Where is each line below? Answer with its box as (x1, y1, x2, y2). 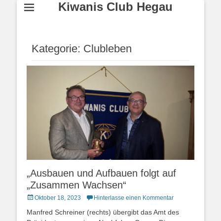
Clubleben (83, 42, 132, 55)
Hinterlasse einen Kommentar (94, 194, 174, 202)
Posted (26, 194, 45, 201)
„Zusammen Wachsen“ (27, 180, 126, 191)
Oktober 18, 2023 (35, 194, 81, 202)
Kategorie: (32, 42, 83, 55)
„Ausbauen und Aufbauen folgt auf (27, 168, 176, 179)
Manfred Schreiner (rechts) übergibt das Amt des (27, 208, 179, 217)
